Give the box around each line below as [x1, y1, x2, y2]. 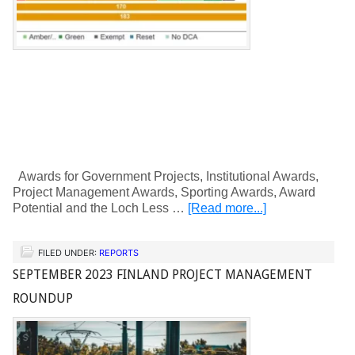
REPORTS [99, 247, 139, 258]
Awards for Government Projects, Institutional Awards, [13, 170, 319, 183]
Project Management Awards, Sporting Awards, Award [13, 185, 315, 199]
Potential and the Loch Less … [13, 201, 188, 215]
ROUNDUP [13, 291, 73, 306]
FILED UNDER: [38, 247, 99, 258]
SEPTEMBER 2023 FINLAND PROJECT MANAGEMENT [13, 267, 312, 282]
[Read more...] [188, 201, 266, 215]
